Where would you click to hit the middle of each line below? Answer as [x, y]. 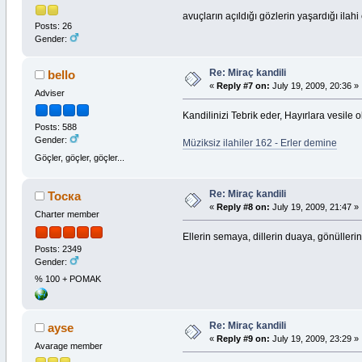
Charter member [67, 215]
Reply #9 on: [243, 339]
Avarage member [68, 346]
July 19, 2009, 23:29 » [314, 339]
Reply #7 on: [243, 86]
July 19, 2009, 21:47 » [314, 207]
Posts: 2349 [58, 248]
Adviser [49, 93]
